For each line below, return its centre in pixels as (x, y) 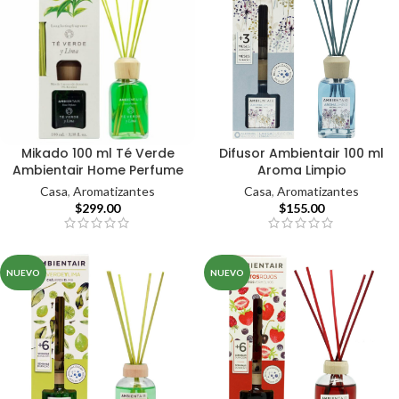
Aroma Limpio (301, 171)
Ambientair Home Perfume (98, 171)
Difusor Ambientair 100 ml (301, 154)
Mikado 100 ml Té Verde (98, 154)
